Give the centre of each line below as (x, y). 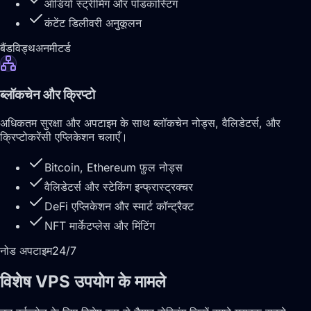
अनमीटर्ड (53, 48)
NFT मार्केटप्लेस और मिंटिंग (100, 225)
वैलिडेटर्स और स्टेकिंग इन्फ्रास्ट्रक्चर (119, 186)
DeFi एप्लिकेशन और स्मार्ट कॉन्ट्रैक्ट (119, 206)
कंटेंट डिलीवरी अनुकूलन (93, 23)
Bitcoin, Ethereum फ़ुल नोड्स (114, 167)
